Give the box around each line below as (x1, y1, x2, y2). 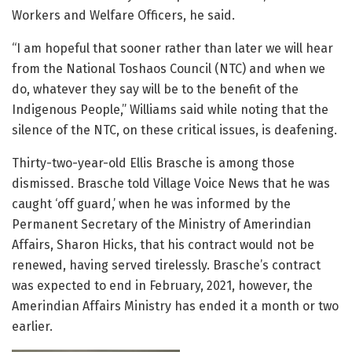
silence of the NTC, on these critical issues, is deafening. (12, 123, 337, 138)
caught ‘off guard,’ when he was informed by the (12, 196, 291, 212)
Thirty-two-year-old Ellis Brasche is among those (12, 156, 295, 171)
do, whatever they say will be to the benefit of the (12, 82, 299, 97)
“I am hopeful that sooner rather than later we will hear (12, 41, 333, 57)
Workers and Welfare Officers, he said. (12, 8, 235, 24)
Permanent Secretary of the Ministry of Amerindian (12, 217, 311, 233)
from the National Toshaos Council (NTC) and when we (12, 61, 325, 77)
